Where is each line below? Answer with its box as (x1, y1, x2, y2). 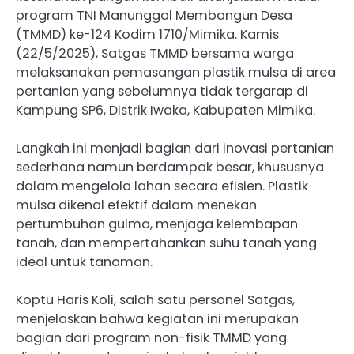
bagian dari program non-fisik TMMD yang (16, 329, 287, 348)
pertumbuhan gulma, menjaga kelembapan (16, 215, 298, 234)
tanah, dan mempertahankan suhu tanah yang (16, 234, 317, 253)
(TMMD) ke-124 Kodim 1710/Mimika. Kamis (16, 25, 279, 43)
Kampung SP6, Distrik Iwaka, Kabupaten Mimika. (16, 101, 315, 119)
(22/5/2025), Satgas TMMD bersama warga (16, 44, 294, 62)
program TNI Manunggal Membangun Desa (16, 6, 292, 24)
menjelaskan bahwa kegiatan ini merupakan (16, 310, 299, 329)
